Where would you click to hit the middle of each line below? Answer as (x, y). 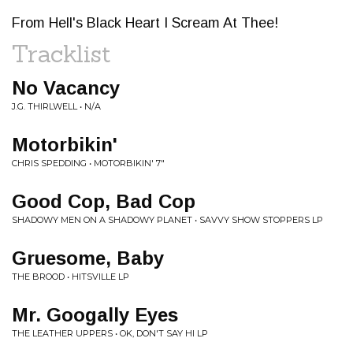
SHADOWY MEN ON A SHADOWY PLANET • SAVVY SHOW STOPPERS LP (167, 220)
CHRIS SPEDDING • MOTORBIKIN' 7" (88, 163)
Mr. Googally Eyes (95, 315)
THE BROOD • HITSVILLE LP (71, 277)
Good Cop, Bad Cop (104, 201)
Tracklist (61, 54)
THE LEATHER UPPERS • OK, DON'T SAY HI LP (110, 333)
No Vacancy (66, 88)
